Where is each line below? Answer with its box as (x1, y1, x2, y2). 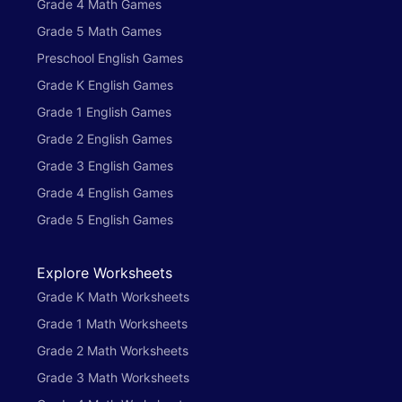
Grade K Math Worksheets (37, 289, 189, 305)
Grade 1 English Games (37, 104, 171, 120)
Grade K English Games (37, 77, 173, 93)
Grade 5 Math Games (37, 23, 162, 39)
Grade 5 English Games (37, 212, 173, 228)
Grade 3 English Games (37, 158, 173, 174)
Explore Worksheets (37, 264, 172, 283)
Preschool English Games (37, 50, 183, 66)
